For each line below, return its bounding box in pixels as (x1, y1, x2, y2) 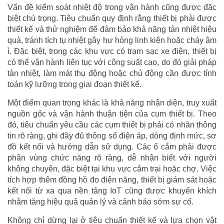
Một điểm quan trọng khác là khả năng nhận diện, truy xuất (7, 98, 216, 107)
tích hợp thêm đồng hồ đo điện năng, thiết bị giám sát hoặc (7, 175, 216, 184)
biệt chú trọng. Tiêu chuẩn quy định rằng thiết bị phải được (7, 13, 216, 22)
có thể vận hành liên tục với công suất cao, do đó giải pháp (7, 57, 216, 66)
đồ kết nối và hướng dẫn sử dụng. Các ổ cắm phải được (7, 142, 216, 151)
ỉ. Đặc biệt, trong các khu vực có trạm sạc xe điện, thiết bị (7, 46, 216, 55)
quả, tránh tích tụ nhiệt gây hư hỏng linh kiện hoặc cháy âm (7, 35, 216, 44)
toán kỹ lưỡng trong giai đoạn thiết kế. (7, 79, 141, 88)
